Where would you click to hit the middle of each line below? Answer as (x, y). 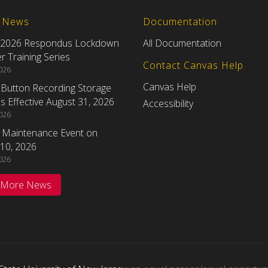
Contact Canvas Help (193, 66)
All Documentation (182, 43)
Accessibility (168, 104)
